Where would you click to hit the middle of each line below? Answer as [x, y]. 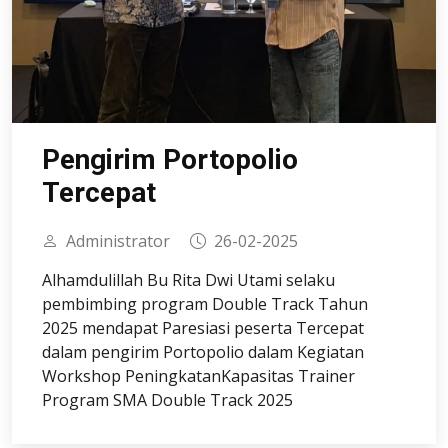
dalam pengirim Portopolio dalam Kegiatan [203, 352]
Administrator [118, 241]
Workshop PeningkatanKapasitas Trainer [198, 376]
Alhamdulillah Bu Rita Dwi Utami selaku [188, 280]
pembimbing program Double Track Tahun [205, 304]
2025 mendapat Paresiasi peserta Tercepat [203, 328]
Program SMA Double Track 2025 [167, 400]
